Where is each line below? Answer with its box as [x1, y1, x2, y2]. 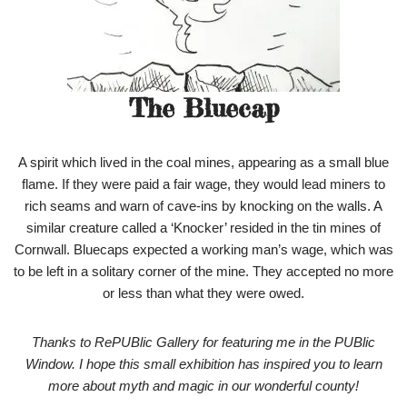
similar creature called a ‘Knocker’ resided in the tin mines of [26, 220, 381, 236]
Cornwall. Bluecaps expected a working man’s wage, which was [14, 242, 393, 258]
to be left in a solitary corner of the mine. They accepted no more [14, 263, 393, 280]
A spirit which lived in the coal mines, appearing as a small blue [18, 154, 389, 171]
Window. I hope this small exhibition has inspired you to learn [25, 356, 382, 372]
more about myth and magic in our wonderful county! [48, 378, 359, 394]
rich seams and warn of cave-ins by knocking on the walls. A [25, 198, 382, 214]
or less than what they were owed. [103, 285, 304, 302]
